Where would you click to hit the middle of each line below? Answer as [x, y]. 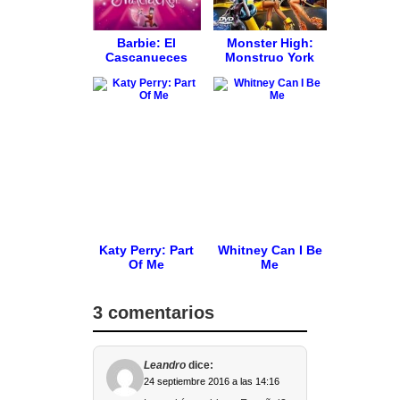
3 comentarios [154, 312]
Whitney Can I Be [270, 250]
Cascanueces [147, 57]
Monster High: [270, 43]
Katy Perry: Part [147, 250]
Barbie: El [147, 43]
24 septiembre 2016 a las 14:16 [212, 381]
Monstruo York [270, 57]
